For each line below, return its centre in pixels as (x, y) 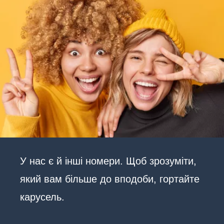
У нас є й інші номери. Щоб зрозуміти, (108, 161)
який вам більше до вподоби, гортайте (110, 179)
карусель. (42, 197)
